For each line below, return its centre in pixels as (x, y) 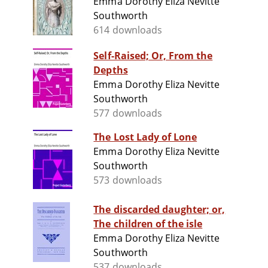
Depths (111, 70)
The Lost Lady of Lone (145, 137)
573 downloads (128, 180)
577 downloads (128, 113)
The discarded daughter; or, (159, 210)
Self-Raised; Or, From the (153, 56)
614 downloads (128, 30)
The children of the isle (148, 224)
